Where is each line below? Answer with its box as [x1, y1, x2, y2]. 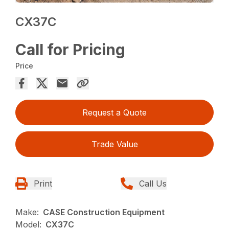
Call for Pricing [15, 40, 126, 59]
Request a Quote [82, 107, 147, 118]
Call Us [139, 178, 167, 189]
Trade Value [91, 139, 138, 149]
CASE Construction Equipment [43, 207, 165, 217]
